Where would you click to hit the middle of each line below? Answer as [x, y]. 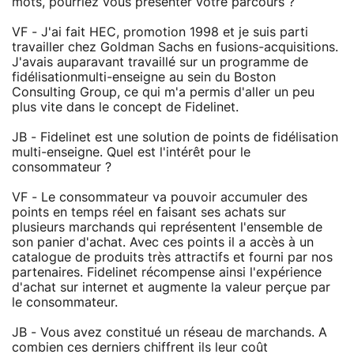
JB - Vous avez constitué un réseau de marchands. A [169, 332]
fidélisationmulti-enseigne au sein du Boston [144, 77]
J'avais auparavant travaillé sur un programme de [160, 62]
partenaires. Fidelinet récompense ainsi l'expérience [167, 272]
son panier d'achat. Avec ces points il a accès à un [163, 242]
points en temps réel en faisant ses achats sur [149, 212]
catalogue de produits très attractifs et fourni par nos [172, 257]
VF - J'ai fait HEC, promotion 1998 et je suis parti [160, 32]
